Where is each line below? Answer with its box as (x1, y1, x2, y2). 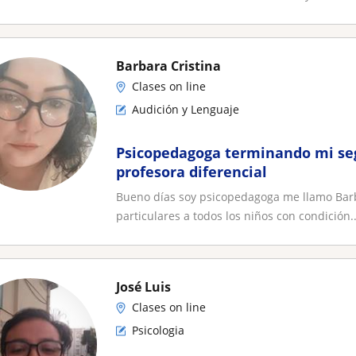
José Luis (116, 278, 171, 296)
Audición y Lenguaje (132, 102, 239, 117)
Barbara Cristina (116, 57, 221, 75)
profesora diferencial (116, 162, 267, 181)
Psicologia (132, 323, 184, 338)
